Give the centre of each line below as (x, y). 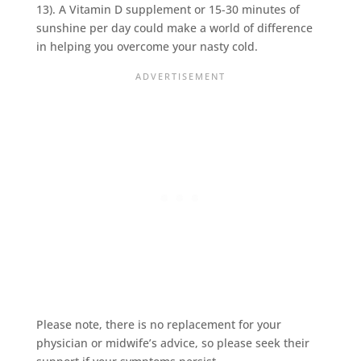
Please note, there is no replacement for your (158, 324)
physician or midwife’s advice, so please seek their (172, 342)
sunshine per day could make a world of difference (174, 27)
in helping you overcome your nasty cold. (147, 46)
